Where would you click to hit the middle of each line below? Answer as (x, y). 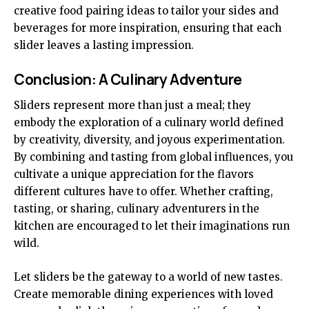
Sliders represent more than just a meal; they (132, 106)
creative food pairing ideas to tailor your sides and (146, 10)
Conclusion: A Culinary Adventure (128, 79)
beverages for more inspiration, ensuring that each (148, 28)
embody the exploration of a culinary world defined (149, 123)
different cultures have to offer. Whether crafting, (143, 192)
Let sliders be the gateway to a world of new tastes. (148, 277)
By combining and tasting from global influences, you (153, 157)
